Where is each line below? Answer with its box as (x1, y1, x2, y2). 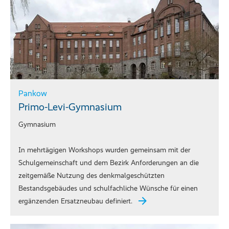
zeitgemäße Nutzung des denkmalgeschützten (18, 171, 165, 180)
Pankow (18, 88, 47, 99)
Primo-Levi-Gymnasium (18, 101, 122, 113)
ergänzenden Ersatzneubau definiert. (18, 197, 132, 206)
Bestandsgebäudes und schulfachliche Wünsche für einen (18, 184, 198, 193)
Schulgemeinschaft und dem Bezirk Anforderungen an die (18, 158, 199, 168)
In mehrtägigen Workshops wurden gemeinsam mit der (18, 146, 190, 155)
